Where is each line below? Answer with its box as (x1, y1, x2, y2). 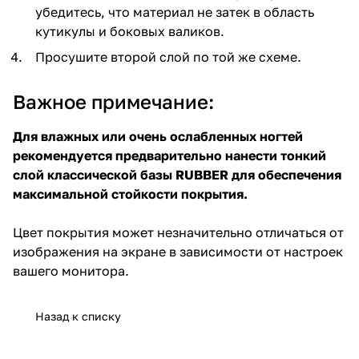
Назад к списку (35, 309, 121, 323)
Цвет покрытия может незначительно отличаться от (13, 224, 344, 240)
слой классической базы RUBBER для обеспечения (13, 166, 341, 183)
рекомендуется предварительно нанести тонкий (13, 147, 326, 163)
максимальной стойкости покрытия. (13, 185, 248, 202)
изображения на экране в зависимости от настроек (13, 243, 343, 260)
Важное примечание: (13, 89, 214, 113)
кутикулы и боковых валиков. (35, 22, 224, 39)
